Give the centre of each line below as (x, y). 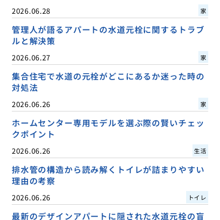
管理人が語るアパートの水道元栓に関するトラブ (108, 29)
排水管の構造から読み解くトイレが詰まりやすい (108, 169)
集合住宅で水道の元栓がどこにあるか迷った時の (108, 76)
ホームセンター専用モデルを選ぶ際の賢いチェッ (108, 123)
